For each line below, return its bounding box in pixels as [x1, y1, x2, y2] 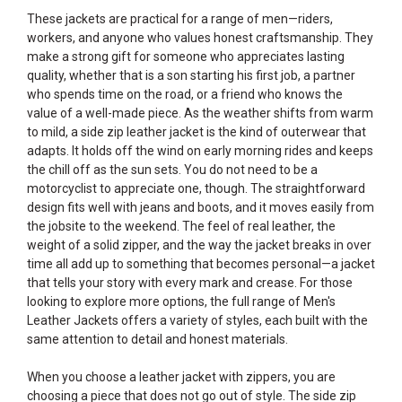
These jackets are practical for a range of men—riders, [27, 12, 333, 26]
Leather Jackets [27, 313, 118, 328]
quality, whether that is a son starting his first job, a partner [27, 68, 355, 83]
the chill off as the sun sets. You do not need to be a [27, 162, 318, 177]
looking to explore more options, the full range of [27, 294, 303, 309]
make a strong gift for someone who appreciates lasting [27, 49, 345, 64]
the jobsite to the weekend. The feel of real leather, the [27, 219, 336, 233]
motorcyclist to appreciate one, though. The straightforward [27, 181, 365, 196]
